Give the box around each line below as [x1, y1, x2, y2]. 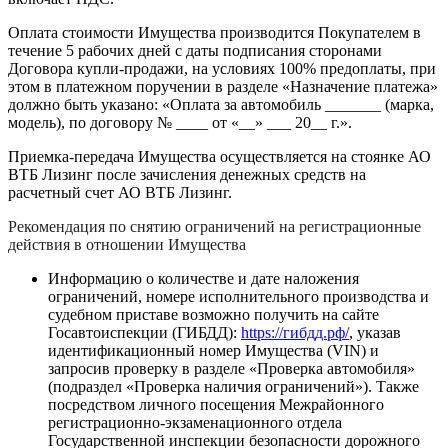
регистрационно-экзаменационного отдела [48, 414, 342, 432]
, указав [349, 324, 401, 342]
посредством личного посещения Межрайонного [48, 396, 384, 414]
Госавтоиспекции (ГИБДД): [48, 324, 241, 342]
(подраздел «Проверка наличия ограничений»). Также [48, 378, 419, 396]
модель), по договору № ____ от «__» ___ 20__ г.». [8, 114, 352, 132]
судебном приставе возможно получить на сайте [48, 306, 379, 324]
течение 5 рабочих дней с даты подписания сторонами [8, 42, 382, 60]
